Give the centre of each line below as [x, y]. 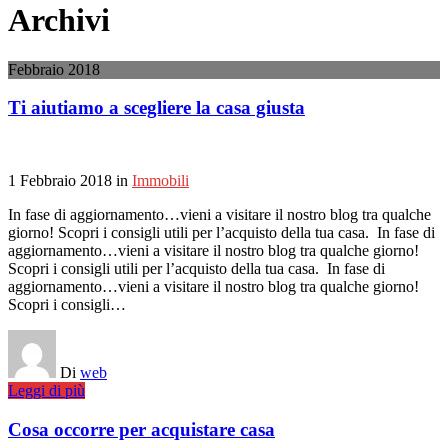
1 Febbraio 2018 [60, 181]
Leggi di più [46, 391]
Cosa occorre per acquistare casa [141, 429]
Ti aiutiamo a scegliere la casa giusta [156, 108]
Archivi [59, 20]
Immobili [160, 181]
